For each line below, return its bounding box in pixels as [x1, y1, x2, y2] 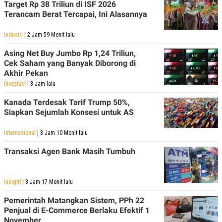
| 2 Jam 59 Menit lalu [23, 31, 75, 38]
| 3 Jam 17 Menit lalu [21, 178, 73, 185]
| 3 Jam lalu [26, 80, 55, 87]
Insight [4, 178, 21, 185]
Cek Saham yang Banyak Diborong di [4, 58, 136, 68]
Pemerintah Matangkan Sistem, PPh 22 [4, 195, 144, 205]
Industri [4, 31, 23, 38]
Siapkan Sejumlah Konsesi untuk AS [4, 107, 134, 117]
